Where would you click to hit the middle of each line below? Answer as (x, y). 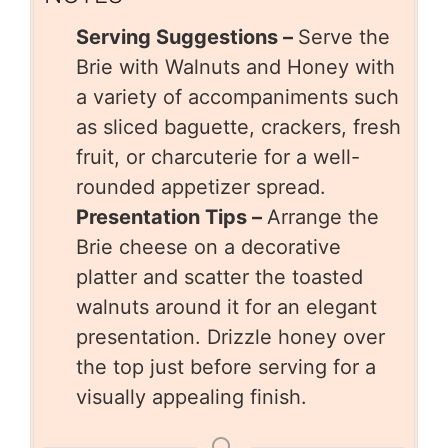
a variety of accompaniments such (237, 97)
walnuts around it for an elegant (226, 307)
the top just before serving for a (226, 367)
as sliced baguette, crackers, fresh (238, 127)
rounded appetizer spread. (201, 187)
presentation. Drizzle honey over (230, 337)
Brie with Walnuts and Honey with (235, 67)
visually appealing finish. (191, 397)
